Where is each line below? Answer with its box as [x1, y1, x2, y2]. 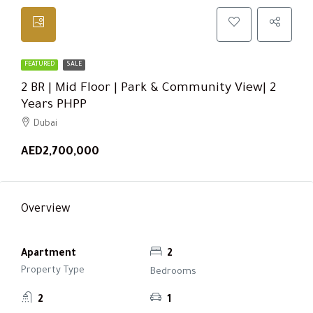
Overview [21, 203, 70, 216]
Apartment [21, 248, 76, 260]
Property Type [21, 265, 85, 276]
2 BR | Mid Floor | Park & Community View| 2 [21, 81, 276, 96]
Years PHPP [21, 98, 87, 112]
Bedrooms [150, 266, 196, 277]
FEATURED [24, 61, 54, 68]
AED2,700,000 [21, 145, 99, 159]
